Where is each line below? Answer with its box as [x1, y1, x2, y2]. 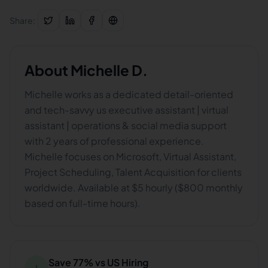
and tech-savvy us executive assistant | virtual [25, 103, 229, 116]
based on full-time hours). [25, 197, 141, 209]
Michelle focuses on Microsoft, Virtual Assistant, [25, 150, 236, 163]
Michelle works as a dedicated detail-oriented [25, 88, 233, 100]
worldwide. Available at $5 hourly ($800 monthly [25, 181, 243, 194]
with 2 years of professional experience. [25, 135, 204, 147]
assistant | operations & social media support [25, 119, 227, 132]
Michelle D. [71, 61, 148, 79]
